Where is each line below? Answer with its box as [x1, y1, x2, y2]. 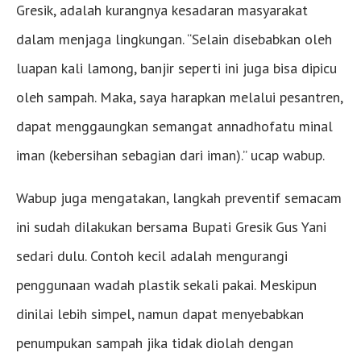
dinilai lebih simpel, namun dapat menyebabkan [16, 304, 304, 323]
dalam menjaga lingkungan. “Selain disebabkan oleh [16, 29, 332, 48]
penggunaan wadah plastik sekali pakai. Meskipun [16, 275, 317, 294]
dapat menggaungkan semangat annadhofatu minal [16, 116, 333, 135]
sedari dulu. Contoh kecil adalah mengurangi [16, 246, 288, 265]
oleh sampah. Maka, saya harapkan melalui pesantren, [16, 87, 342, 106]
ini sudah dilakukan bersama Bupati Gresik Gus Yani [16, 217, 326, 236]
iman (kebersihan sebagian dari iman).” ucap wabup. [16, 145, 325, 164]
